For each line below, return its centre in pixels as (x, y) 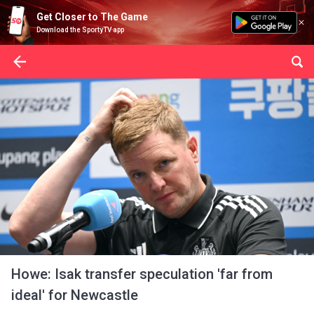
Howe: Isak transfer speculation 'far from (142, 274)
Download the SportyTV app (80, 30)
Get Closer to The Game (92, 17)
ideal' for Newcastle (75, 295)
